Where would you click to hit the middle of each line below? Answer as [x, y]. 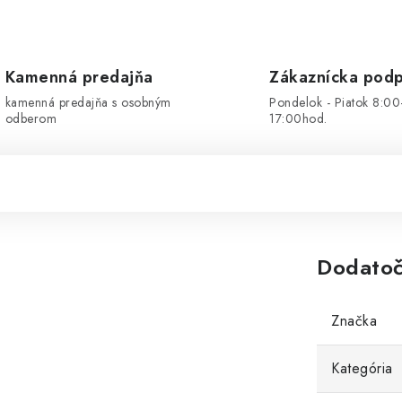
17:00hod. [298, 118]
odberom [31, 118]
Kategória [362, 368]
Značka [354, 321]
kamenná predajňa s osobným [88, 102]
